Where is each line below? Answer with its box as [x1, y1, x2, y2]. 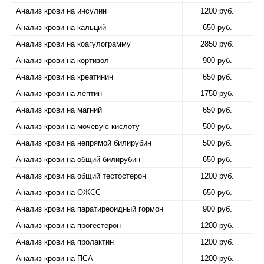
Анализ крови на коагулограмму [16, 39, 131, 48]
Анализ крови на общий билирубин [16, 155, 140, 164]
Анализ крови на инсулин [16, 6, 107, 15]
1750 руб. [200, 89, 234, 98]
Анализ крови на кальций [16, 23, 106, 32]
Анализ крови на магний [16, 105, 102, 114]
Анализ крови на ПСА [16, 254, 93, 263]
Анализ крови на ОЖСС [16, 188, 101, 197]
